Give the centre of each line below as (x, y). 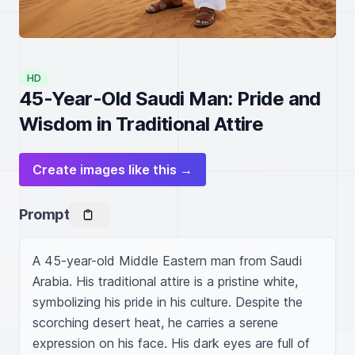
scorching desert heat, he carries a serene (155, 323)
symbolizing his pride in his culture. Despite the (168, 302)
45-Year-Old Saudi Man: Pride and (170, 99)
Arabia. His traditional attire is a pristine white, (165, 281)
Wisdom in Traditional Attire (141, 124)
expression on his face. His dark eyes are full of (171, 343)
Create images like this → (113, 170)
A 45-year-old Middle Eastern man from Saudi (167, 261)
